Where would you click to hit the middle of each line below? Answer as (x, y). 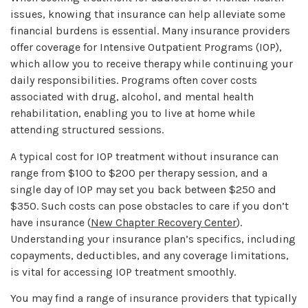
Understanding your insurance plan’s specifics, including (153, 239)
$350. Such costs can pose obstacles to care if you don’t (150, 206)
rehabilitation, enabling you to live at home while (133, 113)
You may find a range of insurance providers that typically (153, 298)
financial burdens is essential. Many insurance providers (150, 31)
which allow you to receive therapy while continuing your (152, 64)
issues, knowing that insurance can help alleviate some (148, 14)
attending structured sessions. (87, 130)
